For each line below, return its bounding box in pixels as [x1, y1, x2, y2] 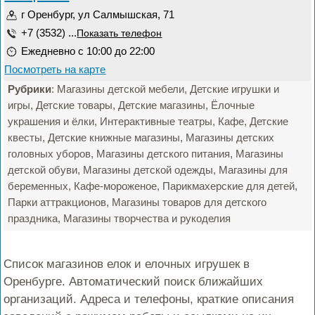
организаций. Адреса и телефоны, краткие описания [4, 292, 295, 306]
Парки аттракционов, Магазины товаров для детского [8, 196, 267, 208]
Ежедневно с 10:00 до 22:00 [21, 45, 155, 57]
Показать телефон [77, 28, 162, 39]
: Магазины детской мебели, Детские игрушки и [51, 83, 280, 95]
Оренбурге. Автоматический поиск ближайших [4, 275, 264, 288]
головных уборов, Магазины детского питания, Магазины [8, 148, 284, 160]
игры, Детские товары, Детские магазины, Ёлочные [8, 99, 255, 111]
